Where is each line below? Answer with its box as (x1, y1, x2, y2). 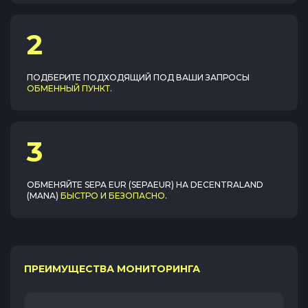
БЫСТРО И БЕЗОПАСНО (60, 190, 165, 201)
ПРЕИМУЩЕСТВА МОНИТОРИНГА (24, 263, 200, 275)
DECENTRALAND (190, 179, 263, 190)
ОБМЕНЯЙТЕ (27, 179, 85, 190)
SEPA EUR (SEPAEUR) (85, 179, 174, 190)
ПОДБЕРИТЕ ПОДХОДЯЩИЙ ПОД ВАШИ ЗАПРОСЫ (27, 72, 250, 82)
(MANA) (27, 190, 58, 201)
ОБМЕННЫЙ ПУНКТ (27, 83, 110, 93)
